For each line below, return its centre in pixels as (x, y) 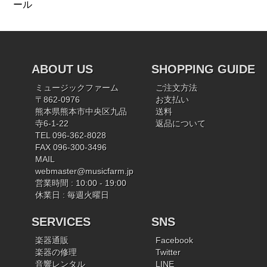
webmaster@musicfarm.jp (85, 172)
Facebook (175, 241)
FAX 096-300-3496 (71, 148)
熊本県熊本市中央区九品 (81, 112)
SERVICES (61, 222)
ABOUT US (62, 69)
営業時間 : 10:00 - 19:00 (81, 184)
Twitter (168, 253)
